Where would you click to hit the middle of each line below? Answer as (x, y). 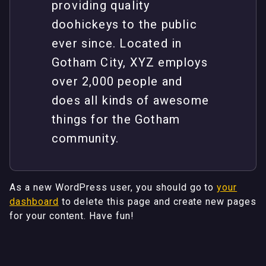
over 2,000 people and (117, 82)
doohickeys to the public (124, 25)
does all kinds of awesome (130, 101)
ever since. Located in (117, 44)
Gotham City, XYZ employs (130, 63)
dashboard (34, 202)
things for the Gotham (116, 120)
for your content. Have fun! (72, 216)
